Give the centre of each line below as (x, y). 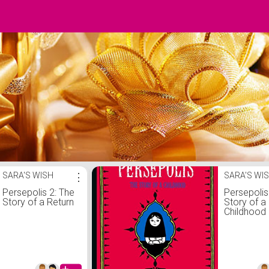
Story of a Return (38, 202)
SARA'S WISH (28, 175)
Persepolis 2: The (38, 192)
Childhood (245, 212)
